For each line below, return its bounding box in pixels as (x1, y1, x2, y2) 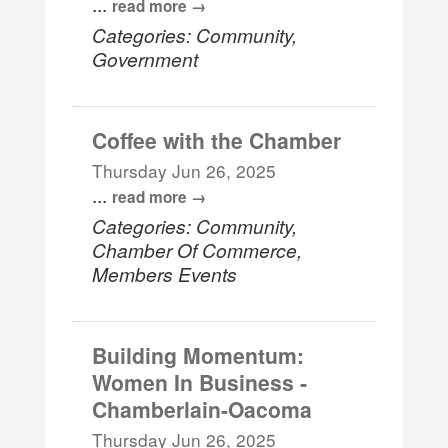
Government (92, 44, 199, 72)
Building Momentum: (92, 339, 305, 370)
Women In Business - (92, 366, 308, 397)
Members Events (92, 259, 238, 287)
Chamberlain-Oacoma (92, 393, 313, 424)
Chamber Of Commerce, (92, 235, 303, 263)
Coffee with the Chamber (92, 124, 342, 155)
